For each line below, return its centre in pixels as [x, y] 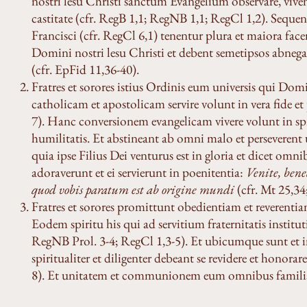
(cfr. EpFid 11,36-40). [85, 69]
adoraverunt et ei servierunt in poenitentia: [139, 172]
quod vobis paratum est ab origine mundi [133, 189]
